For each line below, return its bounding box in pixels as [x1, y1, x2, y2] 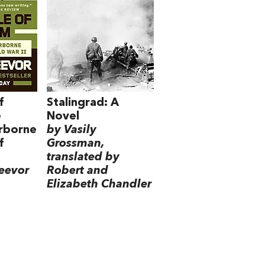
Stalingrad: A [47, 96, 119, 109]
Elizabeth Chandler [47, 178, 152, 190]
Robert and [47, 164, 109, 177]
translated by [47, 151, 120, 163]
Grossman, [47, 137, 105, 150]
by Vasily [47, 124, 97, 136]
